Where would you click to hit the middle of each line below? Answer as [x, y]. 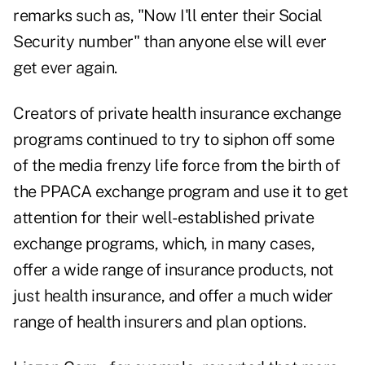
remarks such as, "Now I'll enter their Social [168, 16]
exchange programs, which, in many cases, [164, 244]
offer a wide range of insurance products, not [174, 270]
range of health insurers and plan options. [159, 322]
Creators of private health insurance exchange [177, 114]
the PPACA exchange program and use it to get [180, 192]
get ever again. [65, 68]
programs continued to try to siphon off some [174, 140]
